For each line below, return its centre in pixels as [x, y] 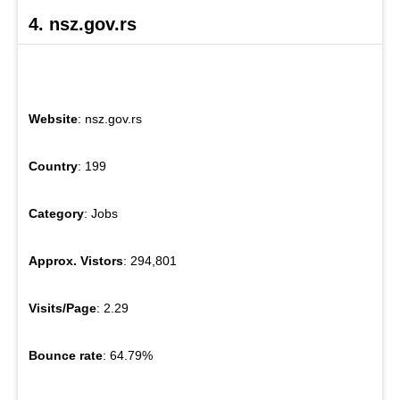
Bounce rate [66, 355]
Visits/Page [62, 308]
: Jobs [101, 213]
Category [56, 213]
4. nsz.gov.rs [83, 24]
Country [53, 166]
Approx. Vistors [76, 260]
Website [53, 118]
